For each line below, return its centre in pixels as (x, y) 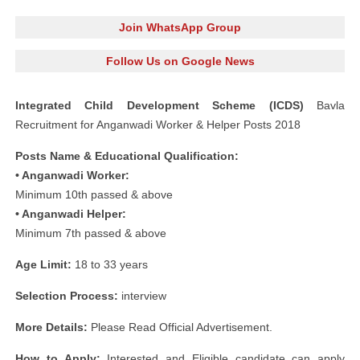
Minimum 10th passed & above (94, 194)
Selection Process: (67, 296)
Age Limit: (43, 264)
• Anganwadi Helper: (71, 214)
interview (142, 296)
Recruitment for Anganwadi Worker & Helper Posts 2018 (158, 125)
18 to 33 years (110, 264)
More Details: (51, 327)
